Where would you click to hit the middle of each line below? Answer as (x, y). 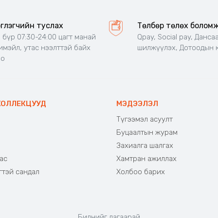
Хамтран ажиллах (146, 159)
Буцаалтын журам (147, 133)
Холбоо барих (141, 172)
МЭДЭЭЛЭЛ (137, 104)
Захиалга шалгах (145, 146)
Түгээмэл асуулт (145, 119)
